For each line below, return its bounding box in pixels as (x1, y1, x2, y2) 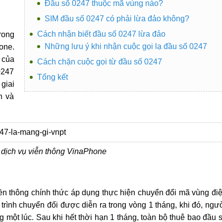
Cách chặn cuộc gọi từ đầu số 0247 (37, 57, 162, 66)
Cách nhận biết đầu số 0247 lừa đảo (37, 30, 166, 38)
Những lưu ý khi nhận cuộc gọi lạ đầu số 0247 (44, 42, 207, 51)
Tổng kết (37, 73, 68, 81)
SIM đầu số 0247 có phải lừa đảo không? (44, 14, 189, 23)
